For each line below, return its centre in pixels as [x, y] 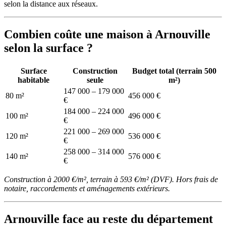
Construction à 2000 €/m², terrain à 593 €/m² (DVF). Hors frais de [111, 180]
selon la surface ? [48, 48]
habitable [34, 80]
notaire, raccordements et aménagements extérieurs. [87, 189]
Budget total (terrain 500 [174, 71]
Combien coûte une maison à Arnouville [107, 35]
